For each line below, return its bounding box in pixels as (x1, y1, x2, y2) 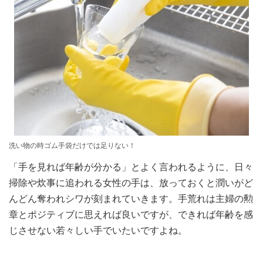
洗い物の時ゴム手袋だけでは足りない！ (9, 141, 136, 150)
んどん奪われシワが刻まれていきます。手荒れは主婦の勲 (9, 193, 253, 204)
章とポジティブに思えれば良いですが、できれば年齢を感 (9, 209, 253, 220)
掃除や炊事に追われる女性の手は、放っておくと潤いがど (9, 177, 253, 188)
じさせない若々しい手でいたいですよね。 (9, 225, 187, 236)
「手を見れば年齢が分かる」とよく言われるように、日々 (9, 161, 253, 173)
